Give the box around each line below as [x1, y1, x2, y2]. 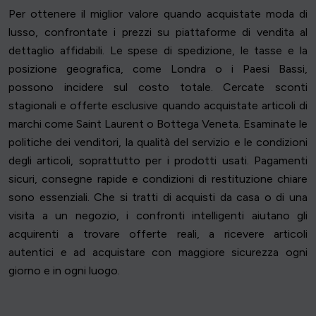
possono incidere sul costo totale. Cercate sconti [8, 80, 308, 95]
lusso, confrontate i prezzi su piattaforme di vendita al [8, 25, 308, 39]
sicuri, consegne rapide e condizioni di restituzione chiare [8, 172, 308, 186]
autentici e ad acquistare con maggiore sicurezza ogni [8, 245, 308, 260]
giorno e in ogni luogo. [8, 264, 120, 278]
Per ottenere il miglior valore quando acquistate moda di [8, 7, 308, 21]
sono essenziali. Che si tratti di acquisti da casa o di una [8, 190, 308, 205]
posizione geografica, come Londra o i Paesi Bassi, [8, 62, 308, 76]
